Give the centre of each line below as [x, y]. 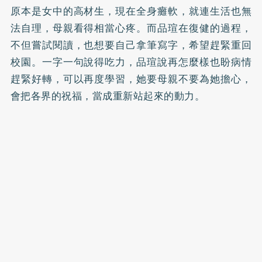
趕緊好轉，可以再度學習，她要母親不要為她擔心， [131, 79]
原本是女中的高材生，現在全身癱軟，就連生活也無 [131, 11]
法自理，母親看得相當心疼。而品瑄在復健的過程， [131, 28]
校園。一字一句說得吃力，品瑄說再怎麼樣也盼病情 [131, 62]
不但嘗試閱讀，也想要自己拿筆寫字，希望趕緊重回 [131, 45]
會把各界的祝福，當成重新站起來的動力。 [108, 96]
